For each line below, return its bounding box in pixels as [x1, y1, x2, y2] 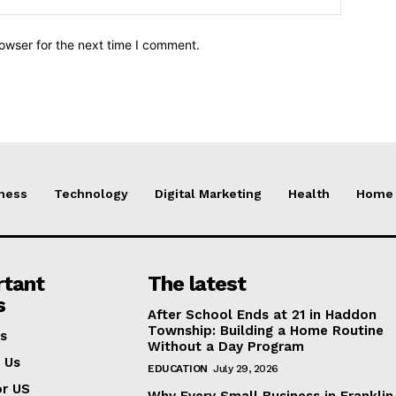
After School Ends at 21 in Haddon [148, 306, 377, 323]
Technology [54, 186, 128, 201]
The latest [148, 270, 247, 296]
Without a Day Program [148, 338, 305, 354]
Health [288, 186, 330, 201]
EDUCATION [148, 362, 208, 375]
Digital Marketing [155, 186, 262, 201]
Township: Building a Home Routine [148, 322, 385, 339]
